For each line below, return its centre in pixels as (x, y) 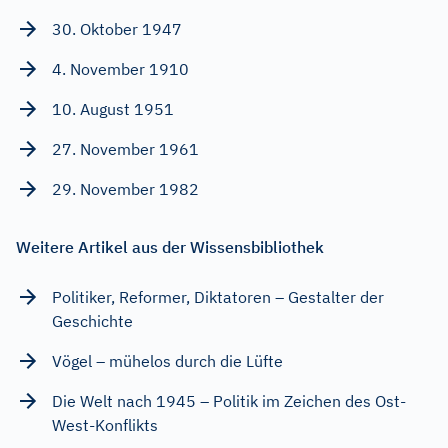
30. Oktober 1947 (117, 29)
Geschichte (92, 321)
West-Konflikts (105, 425)
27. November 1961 (125, 149)
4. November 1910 (120, 69)
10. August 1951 (113, 109)
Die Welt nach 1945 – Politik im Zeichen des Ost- (229, 401)
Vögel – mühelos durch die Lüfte (167, 361)
